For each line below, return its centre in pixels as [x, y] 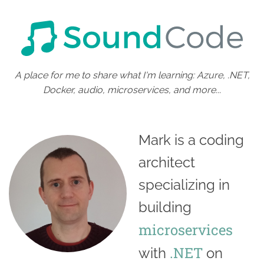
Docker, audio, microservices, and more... [132, 90]
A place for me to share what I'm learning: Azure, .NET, [132, 75]
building [165, 207]
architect [167, 162]
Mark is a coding [191, 140]
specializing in [184, 184]
